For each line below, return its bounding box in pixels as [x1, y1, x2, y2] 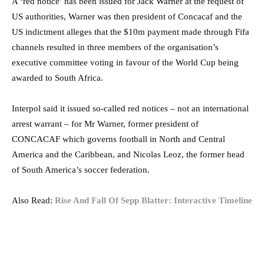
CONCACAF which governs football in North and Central [12, 134, 225, 144]
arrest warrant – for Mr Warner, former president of [12, 118, 199, 128]
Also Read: [12, 195, 55, 205]
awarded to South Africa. [12, 72, 103, 82]
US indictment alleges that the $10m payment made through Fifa [12, 27, 249, 37]
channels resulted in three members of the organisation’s [12, 42, 219, 52]
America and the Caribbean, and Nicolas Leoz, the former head [12, 149, 245, 159]
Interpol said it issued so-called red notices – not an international [12, 103, 249, 113]
